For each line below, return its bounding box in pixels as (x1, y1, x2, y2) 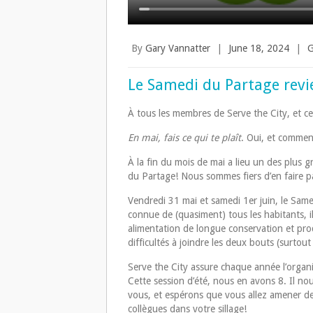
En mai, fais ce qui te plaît (128, 132, 241, 144)
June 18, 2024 (228, 43, 289, 54)
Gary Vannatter (145, 43, 210, 54)
